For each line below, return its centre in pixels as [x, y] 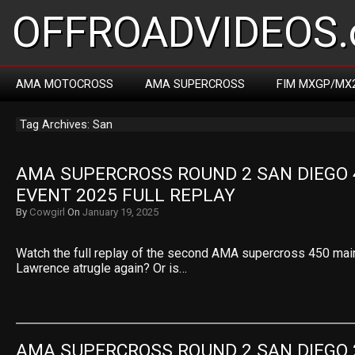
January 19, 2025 [120, 212]
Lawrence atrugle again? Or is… [101, 268]
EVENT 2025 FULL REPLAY [126, 195]
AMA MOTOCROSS [65, 84]
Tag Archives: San [66, 124]
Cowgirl [47, 212]
